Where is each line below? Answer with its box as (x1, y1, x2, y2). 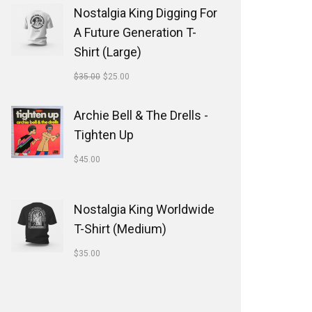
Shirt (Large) (74, 45, 141, 59)
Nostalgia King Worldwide (74, 202, 214, 217)
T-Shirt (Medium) (74, 221, 166, 236)
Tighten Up (74, 127, 134, 142)
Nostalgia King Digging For (74, 6, 217, 20)
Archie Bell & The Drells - (74, 108, 208, 123)
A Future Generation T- (74, 25, 196, 40)
